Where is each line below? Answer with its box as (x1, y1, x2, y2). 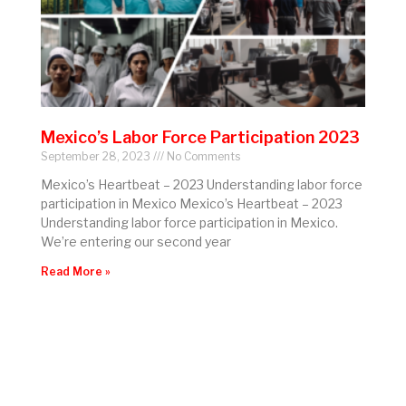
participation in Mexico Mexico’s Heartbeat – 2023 (41, 196, 343, 211)
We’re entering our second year (41, 234, 231, 249)
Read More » (41, 265, 111, 278)
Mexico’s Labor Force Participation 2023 (41, 128, 360, 147)
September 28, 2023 (41, 150, 153, 163)
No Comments (164, 150, 240, 163)
